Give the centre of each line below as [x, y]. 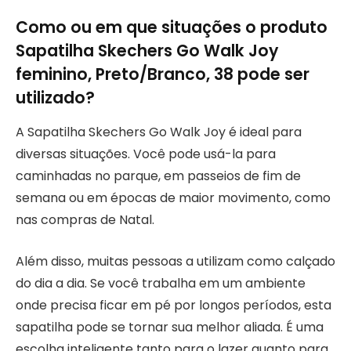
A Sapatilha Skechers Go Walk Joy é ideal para [159, 132]
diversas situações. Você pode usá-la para [146, 154]
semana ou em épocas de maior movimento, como [173, 198]
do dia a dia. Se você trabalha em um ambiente [161, 283]
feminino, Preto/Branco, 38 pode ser [163, 74]
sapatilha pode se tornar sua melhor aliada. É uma [170, 327]
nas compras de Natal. [85, 220]
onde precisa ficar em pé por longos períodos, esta [174, 305]
